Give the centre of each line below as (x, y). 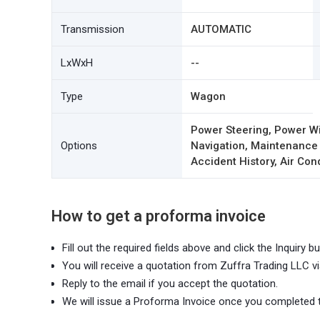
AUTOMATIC (221, 29)
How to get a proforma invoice (159, 216)
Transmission (92, 29)
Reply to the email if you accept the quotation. (170, 284)
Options (79, 146)
